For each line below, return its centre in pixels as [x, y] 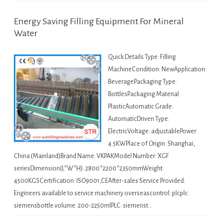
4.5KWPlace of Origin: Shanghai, [152, 144]
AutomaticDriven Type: [139, 119]
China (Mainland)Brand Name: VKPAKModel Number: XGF [91, 156]
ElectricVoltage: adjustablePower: [153, 132]
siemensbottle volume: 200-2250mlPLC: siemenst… [83, 206]
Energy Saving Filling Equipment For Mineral [99, 22]
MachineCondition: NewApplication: [157, 70]
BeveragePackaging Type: [142, 82]
